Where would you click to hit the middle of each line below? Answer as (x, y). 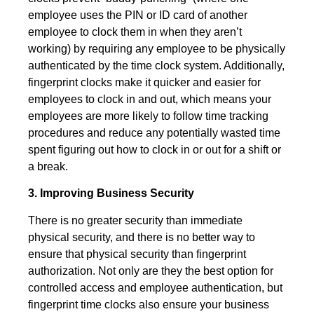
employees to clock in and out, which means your (150, 99)
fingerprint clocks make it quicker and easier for (144, 82)
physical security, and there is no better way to (142, 237)
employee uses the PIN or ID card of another (138, 15)
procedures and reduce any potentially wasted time (154, 132)
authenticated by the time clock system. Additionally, (156, 65)
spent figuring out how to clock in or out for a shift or (155, 149)
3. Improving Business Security (111, 193)
